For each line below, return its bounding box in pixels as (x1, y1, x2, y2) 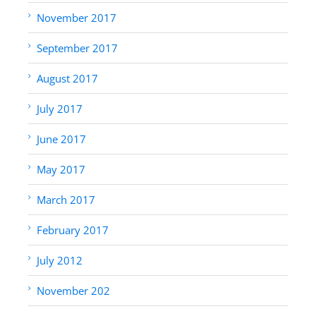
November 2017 (37, 10, 116, 25)
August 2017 (37, 71, 98, 85)
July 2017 (37, 101, 83, 116)
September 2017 (37, 40, 118, 55)
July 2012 (37, 253, 83, 267)
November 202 (37, 283, 110, 298)
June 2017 (37, 131, 86, 146)
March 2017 (37, 192, 95, 207)
